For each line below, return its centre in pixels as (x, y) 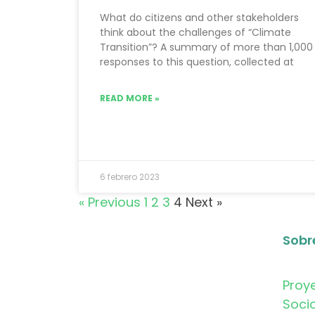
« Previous (110, 202)
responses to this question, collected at (197, 62)
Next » (204, 202)
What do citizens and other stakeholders (199, 17)
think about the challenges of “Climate (195, 32)
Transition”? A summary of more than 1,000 (206, 47)
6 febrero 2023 (130, 177)
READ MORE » (130, 98)
